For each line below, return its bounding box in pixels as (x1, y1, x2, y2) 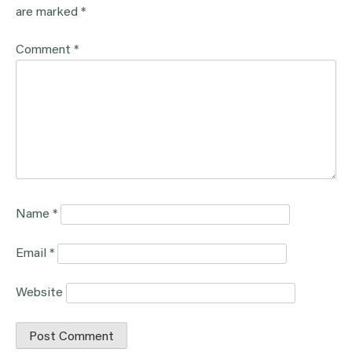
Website (16, 287, 63, 300)
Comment (16, 44, 74, 57)
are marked (16, 6, 81, 20)
